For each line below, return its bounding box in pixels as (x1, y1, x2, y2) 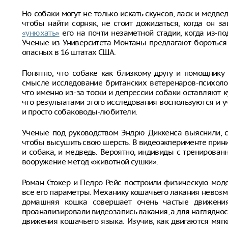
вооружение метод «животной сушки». (22, 157, 158, 166)
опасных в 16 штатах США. (22, 47, 116, 57)
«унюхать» (22, 28, 60, 38)
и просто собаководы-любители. (22, 107, 137, 117)
